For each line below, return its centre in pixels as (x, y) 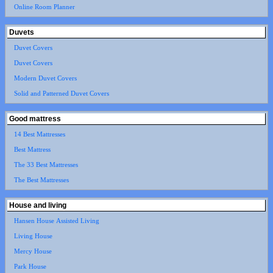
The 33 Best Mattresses (46, 165)
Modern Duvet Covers (45, 78)
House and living (38, 205)
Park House (30, 266)
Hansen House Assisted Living (56, 221)
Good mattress (35, 119)
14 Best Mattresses (39, 134)
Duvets (22, 32)
